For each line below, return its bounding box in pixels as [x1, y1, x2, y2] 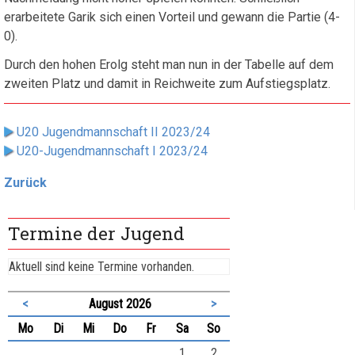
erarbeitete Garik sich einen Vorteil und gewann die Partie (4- [4, 10, 340, 25]
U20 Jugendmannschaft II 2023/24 [17, 124, 210, 139]
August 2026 [89, 296, 151, 312]
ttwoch [93, 320, 128, 336]
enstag [62, 320, 96, 336]
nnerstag [125, 320, 169, 336]
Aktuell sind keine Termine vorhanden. [9, 259, 194, 275]
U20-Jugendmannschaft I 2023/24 [17, 143, 208, 158]
